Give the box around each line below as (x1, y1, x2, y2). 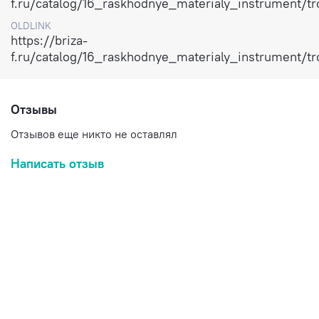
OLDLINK (11, 19, 51, 33)
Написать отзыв (11, 155, 104, 172)
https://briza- (11, 32, 88, 49)
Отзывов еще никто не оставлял (11, 127, 177, 142)
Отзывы (11, 100, 57, 117)
